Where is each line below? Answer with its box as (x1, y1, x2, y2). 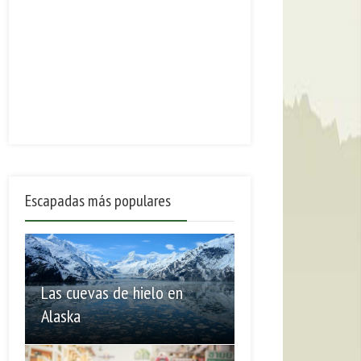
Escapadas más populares (25, 190, 171, 211)
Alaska (41, 305, 81, 328)
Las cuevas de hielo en (41, 281, 183, 305)
